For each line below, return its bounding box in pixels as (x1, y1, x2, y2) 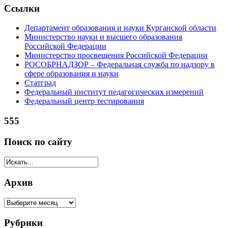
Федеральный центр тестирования (24, 97, 144, 106)
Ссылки (4, 3, 40, 14)
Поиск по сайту (4, 136, 72, 147)
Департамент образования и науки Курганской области (24, 23, 216, 33)
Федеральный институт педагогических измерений (24, 88, 204, 97)
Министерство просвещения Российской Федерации (24, 51, 208, 60)
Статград (24, 78, 56, 88)
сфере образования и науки (24, 69, 119, 78)
